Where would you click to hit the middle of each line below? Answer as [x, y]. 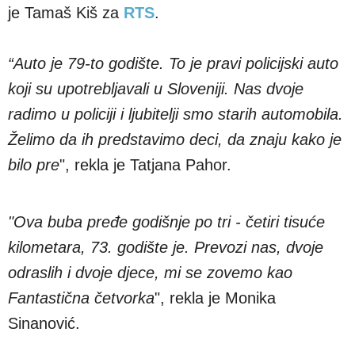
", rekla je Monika [215, 298]
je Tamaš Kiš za [66, 12]
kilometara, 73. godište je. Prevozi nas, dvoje [166, 247]
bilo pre [34, 164]
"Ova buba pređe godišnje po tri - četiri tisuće [166, 221]
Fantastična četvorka [81, 298]
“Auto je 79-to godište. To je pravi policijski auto [173, 63]
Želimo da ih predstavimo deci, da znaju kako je [175, 139]
